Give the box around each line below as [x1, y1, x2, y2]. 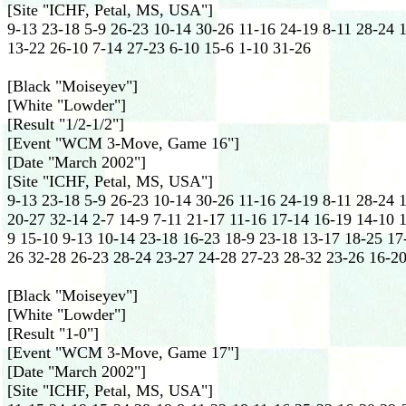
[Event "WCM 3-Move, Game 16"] [7, 134, 239, 152]
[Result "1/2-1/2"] [7, 115, 124, 133]
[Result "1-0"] [7, 324, 99, 343]
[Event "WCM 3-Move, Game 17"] [7, 343, 239, 362]
